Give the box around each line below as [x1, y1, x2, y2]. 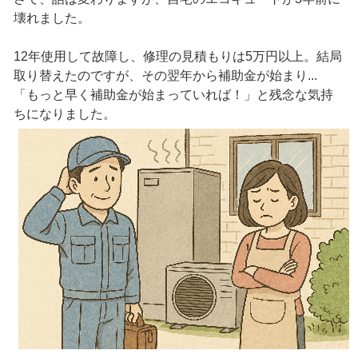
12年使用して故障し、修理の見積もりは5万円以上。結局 [13, 50, 342, 64]
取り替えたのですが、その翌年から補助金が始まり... [13, 69, 317, 83]
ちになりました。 [13, 107, 116, 121]
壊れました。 [13, 11, 90, 26]
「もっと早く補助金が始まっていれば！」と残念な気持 [13, 88, 333, 102]
